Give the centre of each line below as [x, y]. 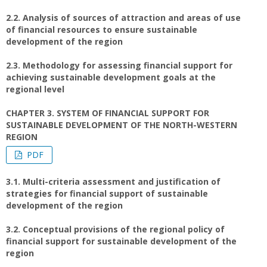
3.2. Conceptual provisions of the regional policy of [115, 229]
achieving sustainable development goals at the [111, 77]
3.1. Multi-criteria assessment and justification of [113, 181]
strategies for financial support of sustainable [107, 193]
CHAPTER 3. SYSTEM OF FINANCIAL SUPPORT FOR [108, 113]
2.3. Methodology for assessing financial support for [119, 65]
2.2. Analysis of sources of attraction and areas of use [123, 18]
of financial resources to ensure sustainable [102, 30]
